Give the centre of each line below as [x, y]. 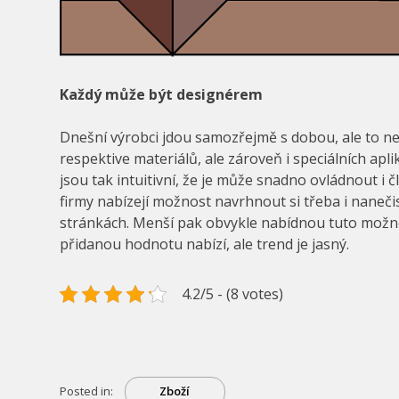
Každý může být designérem [162, 94]
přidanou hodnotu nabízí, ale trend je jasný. [205, 244]
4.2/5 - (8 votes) [233, 293]
